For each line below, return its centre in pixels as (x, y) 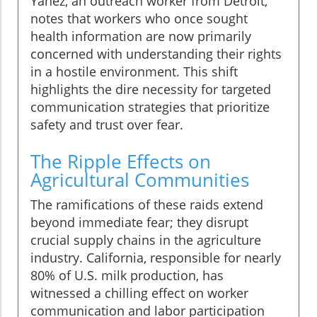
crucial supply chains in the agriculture (146, 240)
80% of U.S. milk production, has (127, 276)
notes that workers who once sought (139, 19)
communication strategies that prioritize (150, 107)
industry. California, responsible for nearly (156, 258)
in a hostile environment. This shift (134, 72)
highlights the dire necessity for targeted (151, 90)
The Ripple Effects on (121, 162)
